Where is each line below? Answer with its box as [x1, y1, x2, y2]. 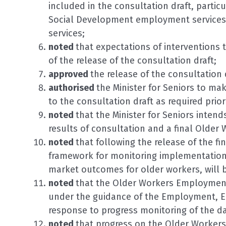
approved [48, 68, 90, 80]
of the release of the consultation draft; [48, 54, 216, 66]
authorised [48, 82, 96, 93]
